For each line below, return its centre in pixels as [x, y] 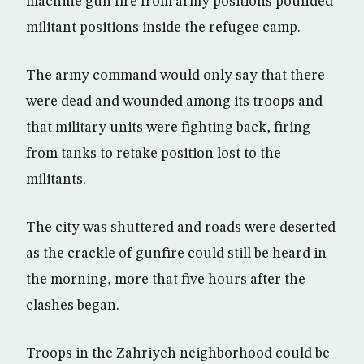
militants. [56, 180]
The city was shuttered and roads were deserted [181, 227]
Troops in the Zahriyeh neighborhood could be [178, 353]
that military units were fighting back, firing [168, 128]
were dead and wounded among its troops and [174, 102]
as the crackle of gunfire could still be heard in [176, 253]
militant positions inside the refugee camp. [163, 28]
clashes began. [73, 305]
